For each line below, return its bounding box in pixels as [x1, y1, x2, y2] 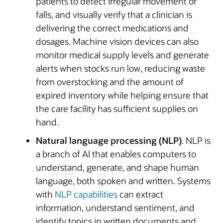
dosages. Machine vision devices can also [36, 35, 199, 47]
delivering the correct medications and [36, 21, 189, 34]
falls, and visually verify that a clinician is [36, 8, 192, 20]
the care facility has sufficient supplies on [36, 102, 198, 114]
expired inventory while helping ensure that [36, 89, 209, 101]
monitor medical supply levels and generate [36, 48, 209, 61]
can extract [117, 188, 163, 200]
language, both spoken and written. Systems [36, 174, 211, 187]
